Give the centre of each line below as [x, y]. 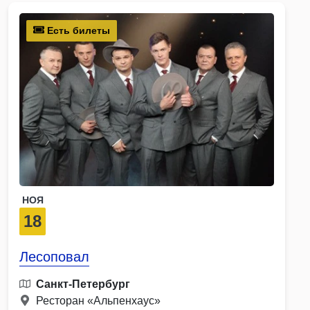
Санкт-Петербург [83, 284]
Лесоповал [54, 256]
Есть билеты [77, 30]
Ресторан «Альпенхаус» [98, 300]
